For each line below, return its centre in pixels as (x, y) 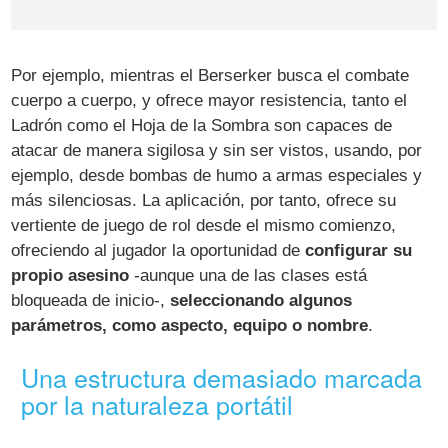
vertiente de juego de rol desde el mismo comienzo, (204, 226)
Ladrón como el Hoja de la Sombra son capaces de (202, 126)
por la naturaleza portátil (157, 403)
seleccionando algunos (261, 301)
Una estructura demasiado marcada (222, 376)
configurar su (359, 251)
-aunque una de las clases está (248, 276)
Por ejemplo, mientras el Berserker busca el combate (210, 76)
